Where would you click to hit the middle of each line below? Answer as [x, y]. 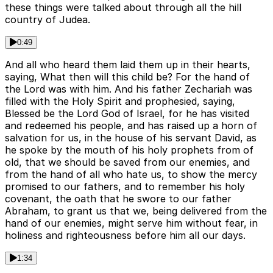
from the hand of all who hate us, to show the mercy [131, 175]
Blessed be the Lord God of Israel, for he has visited [127, 114]
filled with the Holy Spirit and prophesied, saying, [120, 101]
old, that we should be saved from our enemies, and [127, 162]
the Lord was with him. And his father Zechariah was [129, 89]
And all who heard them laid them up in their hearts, [128, 65]
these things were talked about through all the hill [123, 8]
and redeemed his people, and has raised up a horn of [131, 126]
